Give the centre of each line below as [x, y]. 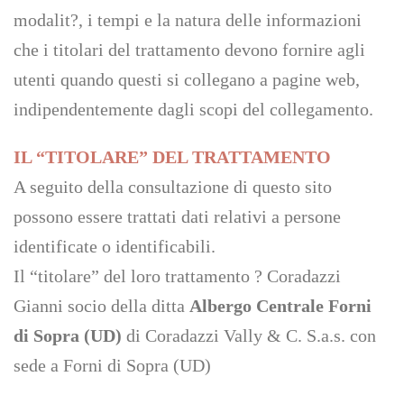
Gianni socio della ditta [101, 306]
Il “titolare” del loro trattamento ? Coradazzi [177, 276]
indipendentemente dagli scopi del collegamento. [193, 109]
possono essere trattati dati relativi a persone [177, 216]
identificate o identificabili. [115, 246]
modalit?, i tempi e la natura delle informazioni [188, 20]
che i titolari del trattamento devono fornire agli [189, 50]
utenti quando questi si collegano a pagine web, [187, 79]
